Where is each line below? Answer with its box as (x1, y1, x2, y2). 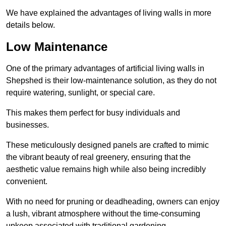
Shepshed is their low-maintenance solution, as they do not (6, 76, 216, 85)
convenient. (6, 177, 47, 186)
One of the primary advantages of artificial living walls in (6, 64, 204, 73)
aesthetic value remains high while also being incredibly (6, 165, 206, 174)
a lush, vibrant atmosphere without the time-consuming (6, 209, 200, 218)
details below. (6, 21, 55, 30)
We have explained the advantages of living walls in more (6, 9, 211, 18)
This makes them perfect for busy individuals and (6, 108, 180, 118)
